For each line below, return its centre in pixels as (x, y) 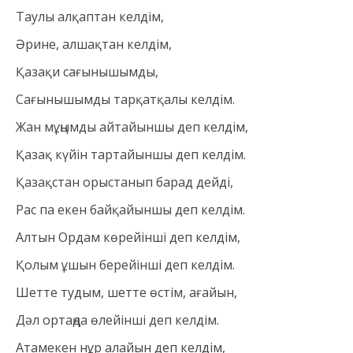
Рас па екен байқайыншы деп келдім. (130, 210)
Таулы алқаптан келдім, (90, 17)
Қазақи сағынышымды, (87, 72)
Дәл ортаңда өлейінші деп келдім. (117, 320)
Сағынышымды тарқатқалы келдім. (125, 100)
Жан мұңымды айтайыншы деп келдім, (132, 127)
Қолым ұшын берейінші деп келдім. (125, 265)
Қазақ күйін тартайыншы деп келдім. (131, 155)
